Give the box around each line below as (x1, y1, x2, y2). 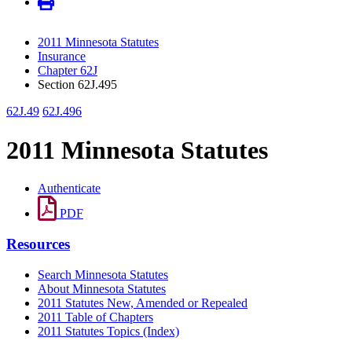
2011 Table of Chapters (38, 310, 153, 324)
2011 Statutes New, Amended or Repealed (38, 295, 247, 310)
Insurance (38, 49, 86, 64)
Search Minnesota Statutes (38, 267, 168, 281)
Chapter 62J (38, 64, 97, 78)
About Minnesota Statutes (38, 281, 166, 295)
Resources (6, 235, 70, 252)
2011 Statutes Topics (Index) (38, 324, 179, 338)
